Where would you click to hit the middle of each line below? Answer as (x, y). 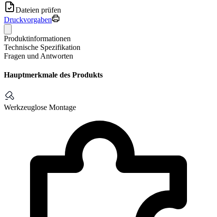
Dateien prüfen (38, 10)
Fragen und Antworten (39, 56)
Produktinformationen (37, 38)
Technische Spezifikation (42, 47)
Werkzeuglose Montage (40, 108)
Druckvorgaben (28, 19)
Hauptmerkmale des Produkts (53, 75)
